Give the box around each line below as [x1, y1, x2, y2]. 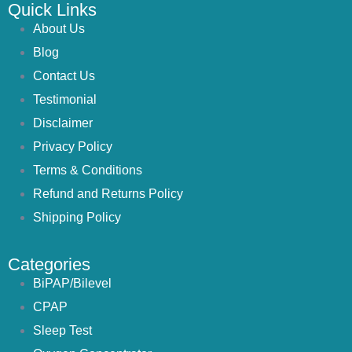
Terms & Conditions [33, 163, 142, 178]
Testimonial [33, 93, 97, 107]
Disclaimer [33, 116, 93, 130]
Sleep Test [33, 324, 92, 338]
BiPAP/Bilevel [33, 277, 112, 291]
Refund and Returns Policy [33, 187, 183, 201]
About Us [33, 22, 85, 36]
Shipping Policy [33, 211, 121, 225]
